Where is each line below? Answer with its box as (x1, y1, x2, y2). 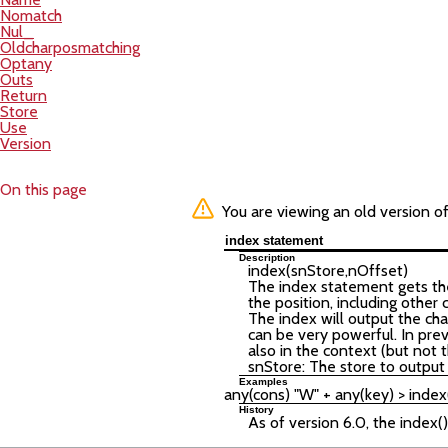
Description (239, 252, 295, 263)
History (239, 404, 274, 415)
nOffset (348, 261, 403, 280)
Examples (239, 376, 288, 387)
